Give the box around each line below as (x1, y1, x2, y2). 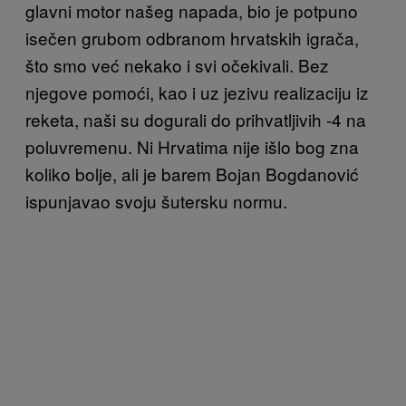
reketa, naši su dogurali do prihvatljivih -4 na (25, 106, 366, 131)
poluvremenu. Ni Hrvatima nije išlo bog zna (25, 133, 359, 159)
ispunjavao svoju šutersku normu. (25, 188, 287, 213)
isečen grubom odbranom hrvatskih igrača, (25, 24, 359, 50)
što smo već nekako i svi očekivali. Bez (25, 52, 329, 77)
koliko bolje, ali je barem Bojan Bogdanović (25, 160, 359, 186)
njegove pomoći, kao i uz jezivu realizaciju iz (25, 79, 369, 104)
